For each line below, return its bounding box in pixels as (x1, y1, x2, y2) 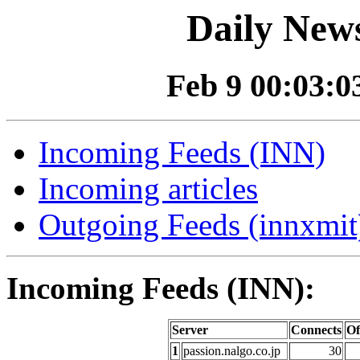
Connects (291, 323, 342, 337)
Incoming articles (39, 171, 258, 207)
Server (172, 323, 208, 337)
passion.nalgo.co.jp (183, 344, 280, 358)
